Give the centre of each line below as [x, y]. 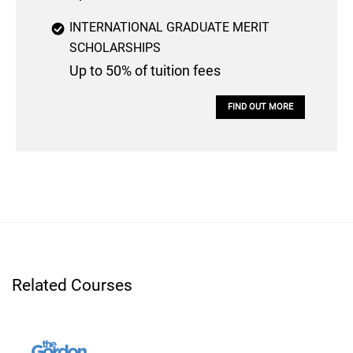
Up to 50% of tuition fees [145, 71]
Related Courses [72, 286]
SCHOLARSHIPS [115, 48]
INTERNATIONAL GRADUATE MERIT [169, 28]
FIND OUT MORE [260, 107]
